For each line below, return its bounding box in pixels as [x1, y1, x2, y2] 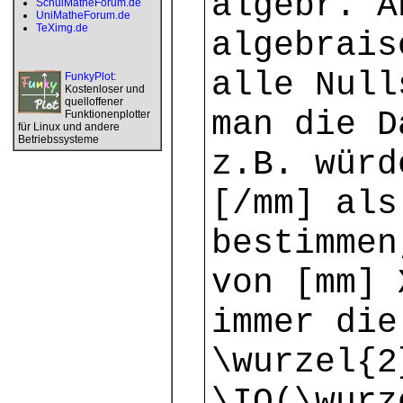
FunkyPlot [65, 70, 113, 83]
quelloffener [65, 95, 123, 108]
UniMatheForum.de [36, 9, 130, 22]
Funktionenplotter [65, 108, 150, 121]
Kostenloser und [65, 83, 145, 95]
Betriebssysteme [18, 133, 99, 146]
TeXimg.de [36, 22, 88, 34]
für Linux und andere [18, 121, 120, 133]
